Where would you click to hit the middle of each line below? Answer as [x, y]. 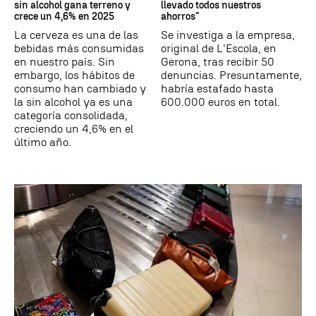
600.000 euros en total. [220, 102]
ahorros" [180, 16]
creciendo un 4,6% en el [74, 128]
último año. [43, 142]
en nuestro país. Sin [65, 61]
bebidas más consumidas [79, 48]
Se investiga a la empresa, [228, 35]
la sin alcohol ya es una [73, 102]
